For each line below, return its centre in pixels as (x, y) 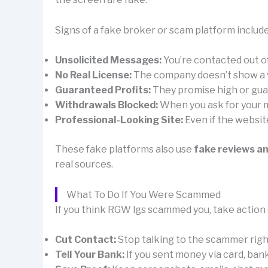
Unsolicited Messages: (108, 60)
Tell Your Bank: (90, 255)
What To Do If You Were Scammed (144, 194)
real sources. (84, 165)
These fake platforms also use (124, 150)
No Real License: (93, 75)
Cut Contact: (86, 240)
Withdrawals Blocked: (106, 105)
